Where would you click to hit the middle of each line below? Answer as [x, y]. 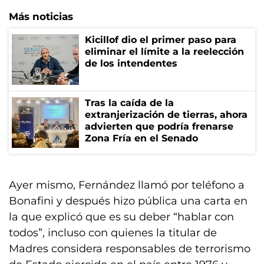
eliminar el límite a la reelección [164, 52]
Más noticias [41, 16]
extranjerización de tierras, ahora [166, 115]
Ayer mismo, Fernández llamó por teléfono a [127, 185]
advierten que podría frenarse [159, 126]
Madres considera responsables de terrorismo [130, 249]
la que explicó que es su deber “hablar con [121, 217]
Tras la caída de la [129, 103]
